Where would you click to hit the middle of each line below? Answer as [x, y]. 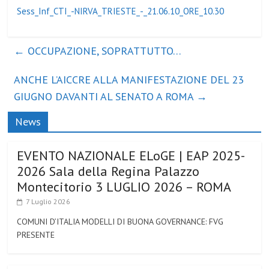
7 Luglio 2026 [48, 201]
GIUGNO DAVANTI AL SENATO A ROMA [105, 96]
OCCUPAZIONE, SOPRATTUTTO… [103, 51]
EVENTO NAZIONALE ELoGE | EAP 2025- [131, 156]
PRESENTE [36, 235]
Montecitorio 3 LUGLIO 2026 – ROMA [124, 187]
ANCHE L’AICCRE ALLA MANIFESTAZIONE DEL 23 [129, 80]
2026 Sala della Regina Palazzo [108, 171]
